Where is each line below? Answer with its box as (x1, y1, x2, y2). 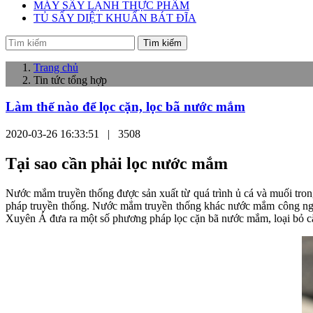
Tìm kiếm (143, 37, 182, 48)
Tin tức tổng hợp (34, 73, 107, 86)
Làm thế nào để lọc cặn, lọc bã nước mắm (6, 99, 245, 115)
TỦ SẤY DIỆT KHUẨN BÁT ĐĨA (34, 11, 196, 24)
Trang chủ (34, 61, 78, 73)
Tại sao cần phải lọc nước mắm (6, 154, 228, 173)
